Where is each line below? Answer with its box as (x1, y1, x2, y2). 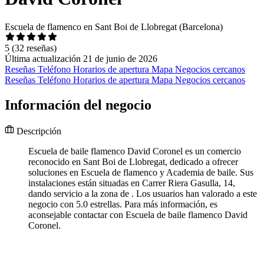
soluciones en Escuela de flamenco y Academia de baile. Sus (28, 167, 253, 178)
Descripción (14, 126, 61, 137)
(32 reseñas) (12, 43, 57, 54)
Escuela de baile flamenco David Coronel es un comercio (28, 146, 241, 157)
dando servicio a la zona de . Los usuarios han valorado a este (28, 189, 257, 199)
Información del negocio (5, 97, 151, 113)
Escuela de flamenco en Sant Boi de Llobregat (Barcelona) (5, 22, 223, 32)
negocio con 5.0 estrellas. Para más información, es (28, 199, 217, 210)
